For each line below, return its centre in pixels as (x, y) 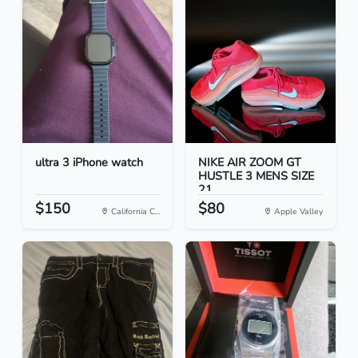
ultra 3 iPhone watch (89, 163)
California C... (134, 212)
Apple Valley (297, 212)
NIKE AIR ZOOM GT (250, 163)
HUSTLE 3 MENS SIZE (256, 176)
